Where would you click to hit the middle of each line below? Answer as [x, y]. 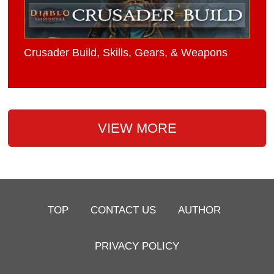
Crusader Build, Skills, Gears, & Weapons [126, 53]
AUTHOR [200, 209]
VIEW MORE [137, 128]
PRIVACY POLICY [137, 246]
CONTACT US [124, 209]
